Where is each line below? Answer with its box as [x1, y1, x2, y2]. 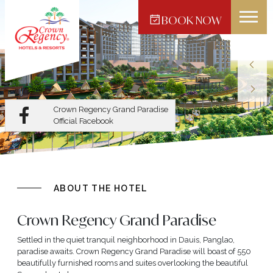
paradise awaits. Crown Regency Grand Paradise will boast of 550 [17, 246, 251, 256]
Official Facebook [53, 116, 113, 126]
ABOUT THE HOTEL [54, 183, 147, 193]
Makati [48, 29, 69, 38]
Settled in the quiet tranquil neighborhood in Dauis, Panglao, [17, 235, 235, 244]
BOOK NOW [161, 13, 221, 27]
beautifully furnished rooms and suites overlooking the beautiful [17, 258, 248, 268]
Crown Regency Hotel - [48, 19, 121, 28]
